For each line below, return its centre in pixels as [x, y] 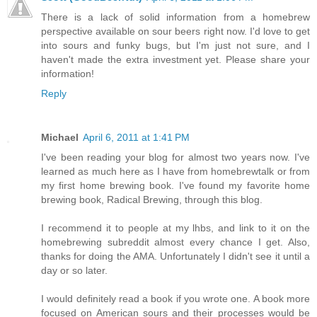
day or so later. [74, 270]
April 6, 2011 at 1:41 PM [136, 137]
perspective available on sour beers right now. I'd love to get [175, 31]
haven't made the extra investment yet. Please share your [175, 59]
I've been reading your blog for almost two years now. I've [175, 157]
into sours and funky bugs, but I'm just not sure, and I [175, 45]
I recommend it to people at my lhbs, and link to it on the [175, 227]
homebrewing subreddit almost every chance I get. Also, [175, 242]
